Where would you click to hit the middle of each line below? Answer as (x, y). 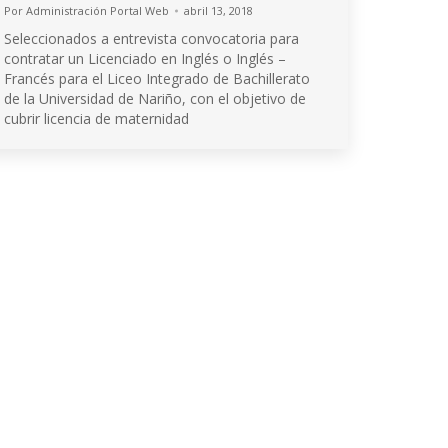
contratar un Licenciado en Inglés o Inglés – (145, 58)
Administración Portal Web (97, 10)
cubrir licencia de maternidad (96, 118)
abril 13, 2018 (218, 10)
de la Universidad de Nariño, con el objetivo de (155, 98)
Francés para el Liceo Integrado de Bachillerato (157, 78)
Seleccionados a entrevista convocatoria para (151, 38)
